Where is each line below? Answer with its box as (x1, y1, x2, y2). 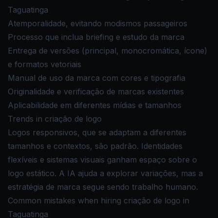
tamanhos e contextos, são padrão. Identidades (8, 141, 182, 151)
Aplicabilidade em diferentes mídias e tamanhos (8, 100, 182, 110)
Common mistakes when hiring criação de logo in (8, 196, 189, 205)
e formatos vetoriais (8, 59, 81, 69)
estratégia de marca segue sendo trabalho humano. (8, 182, 198, 192)
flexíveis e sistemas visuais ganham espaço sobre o (8, 155, 197, 164)
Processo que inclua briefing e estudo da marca (8, 32, 184, 42)
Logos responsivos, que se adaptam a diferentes (8, 127, 186, 137)
